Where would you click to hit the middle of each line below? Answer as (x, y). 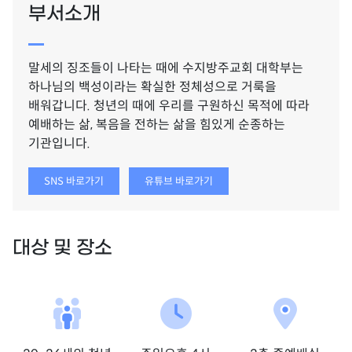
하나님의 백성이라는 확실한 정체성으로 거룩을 (152, 87)
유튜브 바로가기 (179, 181)
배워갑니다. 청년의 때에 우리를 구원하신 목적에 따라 (169, 106)
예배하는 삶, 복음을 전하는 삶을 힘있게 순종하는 (157, 125)
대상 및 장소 (62, 249)
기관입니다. (59, 144)
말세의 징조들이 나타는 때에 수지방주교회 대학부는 (166, 68)
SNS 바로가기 (74, 181)
